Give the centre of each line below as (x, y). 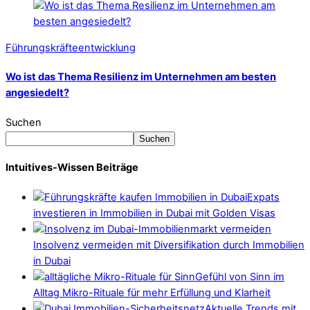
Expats (263, 197)
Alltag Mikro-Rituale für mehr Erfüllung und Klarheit (152, 292)
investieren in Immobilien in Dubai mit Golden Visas (154, 213)
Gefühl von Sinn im (240, 276)
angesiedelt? (37, 93)
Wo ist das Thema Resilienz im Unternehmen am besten (141, 77)
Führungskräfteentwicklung (71, 48)
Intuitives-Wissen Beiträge (72, 168)
